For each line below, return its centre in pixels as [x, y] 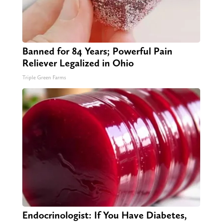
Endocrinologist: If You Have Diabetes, [104, 215]
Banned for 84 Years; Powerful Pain [97, 51]
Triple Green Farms [44, 77]
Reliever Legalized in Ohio [78, 63]
